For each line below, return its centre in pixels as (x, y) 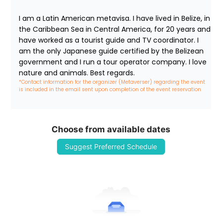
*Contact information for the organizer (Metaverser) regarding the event (113, 82)
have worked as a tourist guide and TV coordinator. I (109, 40)
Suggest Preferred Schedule (111, 147)
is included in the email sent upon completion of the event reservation (110, 90)
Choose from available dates (111, 130)
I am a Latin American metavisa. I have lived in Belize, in (115, 19)
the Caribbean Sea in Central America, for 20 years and (115, 29)
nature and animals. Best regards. (77, 73)
